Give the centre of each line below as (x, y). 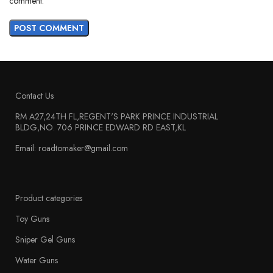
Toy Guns (33, 218)
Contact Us (35, 95)
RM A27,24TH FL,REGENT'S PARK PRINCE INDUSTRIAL (117, 116)
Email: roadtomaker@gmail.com (72, 148)
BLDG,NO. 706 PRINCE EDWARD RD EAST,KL (101, 127)
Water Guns (37, 260)
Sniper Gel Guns (45, 239)
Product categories (49, 198)
